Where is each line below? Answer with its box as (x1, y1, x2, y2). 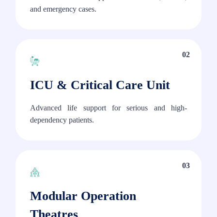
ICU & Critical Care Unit (30, 78, 170, 93)
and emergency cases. (30, 5, 96, 14)
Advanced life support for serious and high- (30, 104, 187, 112)
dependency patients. (30, 116, 94, 124)
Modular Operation (30, 189, 136, 203)
